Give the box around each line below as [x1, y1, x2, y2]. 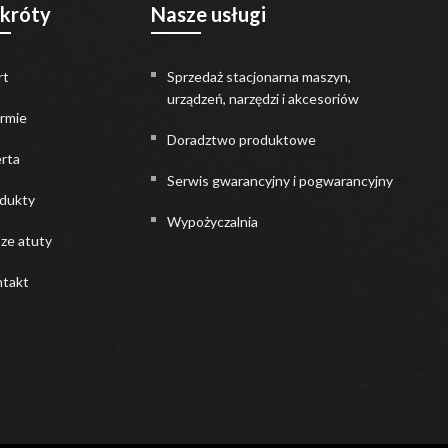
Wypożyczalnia [167, 213, 259, 230]
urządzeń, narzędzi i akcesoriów [167, 90, 360, 107]
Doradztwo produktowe [167, 131, 317, 148]
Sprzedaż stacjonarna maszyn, [167, 68, 352, 85]
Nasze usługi [151, 2, 267, 26]
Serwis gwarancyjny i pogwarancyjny [167, 172, 394, 189]
